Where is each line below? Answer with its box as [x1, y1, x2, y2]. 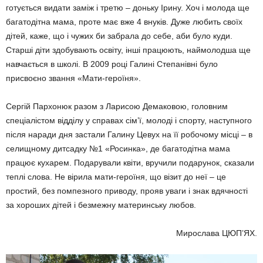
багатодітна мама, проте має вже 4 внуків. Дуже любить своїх [6, 17, 242, 26]
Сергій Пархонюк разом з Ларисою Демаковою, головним [6, 102, 228, 111]
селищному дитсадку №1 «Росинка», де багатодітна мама [6, 144, 230, 153]
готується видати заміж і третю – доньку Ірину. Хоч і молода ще [6, 3, 249, 12]
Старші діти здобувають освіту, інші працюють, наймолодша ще [6, 45, 251, 55]
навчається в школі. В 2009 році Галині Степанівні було [6, 59, 218, 69]
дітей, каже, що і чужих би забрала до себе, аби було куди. [6, 31, 232, 41]
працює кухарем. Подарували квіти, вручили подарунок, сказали [6, 158, 254, 167]
